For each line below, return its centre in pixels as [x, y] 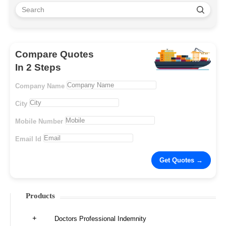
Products [40, 196]
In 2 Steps [38, 67]
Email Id [28, 139]
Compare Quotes [54, 54]
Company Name [40, 86]
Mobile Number [39, 121]
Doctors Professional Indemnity [100, 219]
